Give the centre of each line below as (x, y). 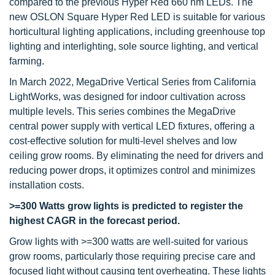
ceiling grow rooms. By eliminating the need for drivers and (136, 156)
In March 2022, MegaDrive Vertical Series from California (133, 82)
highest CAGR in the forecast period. (95, 221)
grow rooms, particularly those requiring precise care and (132, 256)
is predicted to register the (182, 206)
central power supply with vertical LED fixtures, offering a (132, 126)
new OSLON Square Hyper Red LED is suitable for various (137, 17)
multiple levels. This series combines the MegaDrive (122, 111)
